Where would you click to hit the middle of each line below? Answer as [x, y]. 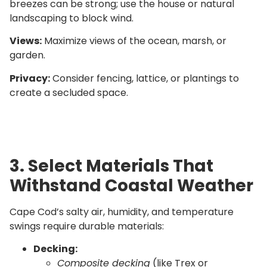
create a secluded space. [69, 92]
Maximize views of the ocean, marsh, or [134, 41]
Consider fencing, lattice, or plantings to [145, 78]
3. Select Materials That [111, 166]
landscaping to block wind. [72, 18]
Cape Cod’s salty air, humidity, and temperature [122, 212]
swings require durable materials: [87, 226]
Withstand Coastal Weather [131, 186]
